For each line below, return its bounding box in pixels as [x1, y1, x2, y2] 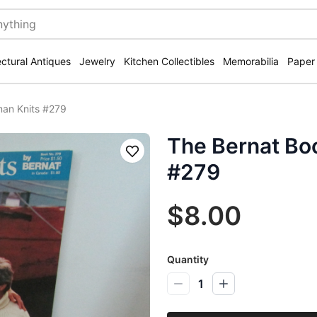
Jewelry [79, 55, 115, 67]
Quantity [167, 253, 209, 265]
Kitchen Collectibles [124, 55, 214, 67]
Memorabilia [223, 55, 279, 67]
